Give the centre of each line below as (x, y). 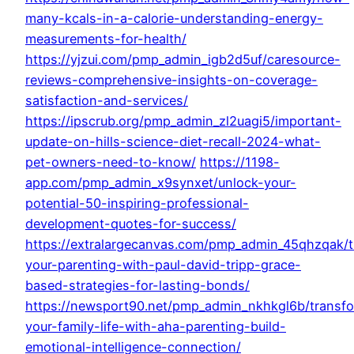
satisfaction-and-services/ (107, 101)
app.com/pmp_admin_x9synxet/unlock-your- (161, 183)
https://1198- (240, 162)
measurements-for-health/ (106, 39)
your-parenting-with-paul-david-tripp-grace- (163, 265)
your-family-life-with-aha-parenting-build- (156, 327)
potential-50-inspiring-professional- (137, 203)
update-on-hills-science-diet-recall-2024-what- (173, 142)
